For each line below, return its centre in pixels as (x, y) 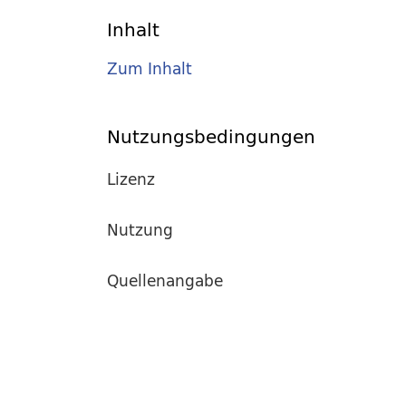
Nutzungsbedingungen (211, 136)
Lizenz (131, 179)
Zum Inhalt (150, 69)
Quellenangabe (165, 280)
